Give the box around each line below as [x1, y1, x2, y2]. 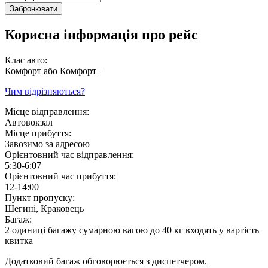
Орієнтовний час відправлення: [5, 149, 134, 160]
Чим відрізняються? [5, 86, 85, 96]
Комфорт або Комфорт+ [5, 65, 102, 76]
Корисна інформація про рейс [5, 26, 198, 42]
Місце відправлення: [5, 106, 89, 117]
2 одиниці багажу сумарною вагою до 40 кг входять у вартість [5, 224, 259, 235]
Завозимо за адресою [5, 138, 90, 149]
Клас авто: [5, 54, 47, 65]
